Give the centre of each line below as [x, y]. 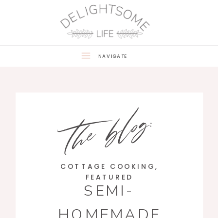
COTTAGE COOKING [108, 166]
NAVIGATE [113, 56]
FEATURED [109, 178]
